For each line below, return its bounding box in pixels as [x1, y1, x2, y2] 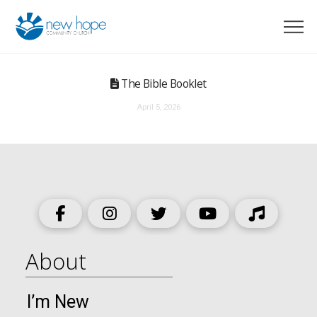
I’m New [27, 291, 89, 312]
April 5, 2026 [136, 102, 180, 112]
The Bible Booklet [118, 75, 207, 91]
